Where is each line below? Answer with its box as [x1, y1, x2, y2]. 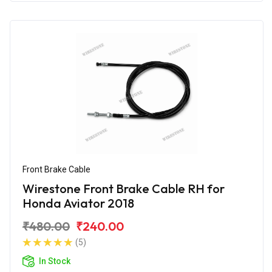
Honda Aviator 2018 [22, 195, 134, 211]
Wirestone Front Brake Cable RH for [22, 180, 225, 196]
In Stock [39, 256, 70, 266]
